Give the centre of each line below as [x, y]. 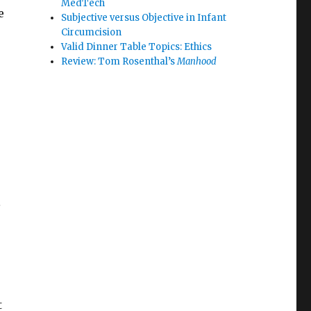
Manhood [197, 61]
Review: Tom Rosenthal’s [119, 61]
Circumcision [92, 32]
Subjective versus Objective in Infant [144, 18]
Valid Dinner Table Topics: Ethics [137, 47]
